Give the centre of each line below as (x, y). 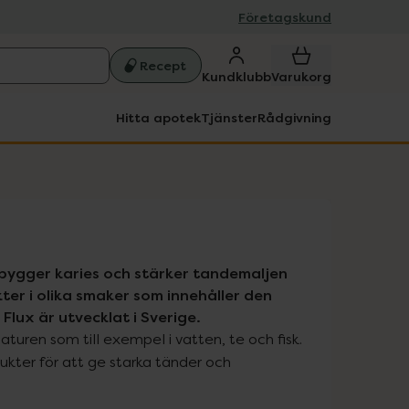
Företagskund (285, 17)
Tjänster (229, 117)
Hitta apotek (158, 117)
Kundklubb (236, 76)
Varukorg (301, 76)
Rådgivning (294, 117)
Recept (163, 65)
